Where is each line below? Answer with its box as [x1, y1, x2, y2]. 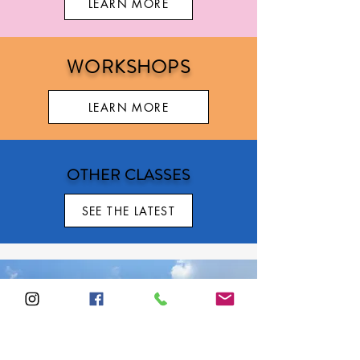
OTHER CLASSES [66, 164, 191, 186]
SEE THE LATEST [81, 202, 176, 219]
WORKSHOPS [67, 54, 190, 80]
